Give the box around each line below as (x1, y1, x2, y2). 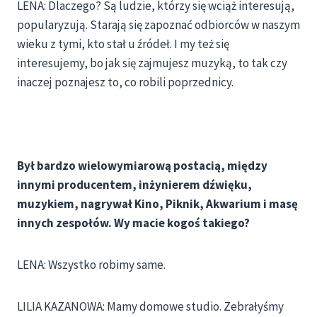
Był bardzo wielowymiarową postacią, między (17, 158, 267, 174)
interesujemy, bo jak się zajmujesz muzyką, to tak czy (17, 55, 287, 71)
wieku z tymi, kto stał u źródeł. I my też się (17, 36, 229, 52)
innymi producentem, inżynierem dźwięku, (17, 177, 252, 193)
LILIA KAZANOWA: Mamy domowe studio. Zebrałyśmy (17, 299, 284, 315)
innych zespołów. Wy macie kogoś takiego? (17, 215, 250, 231)
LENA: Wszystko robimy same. (17, 257, 166, 273)
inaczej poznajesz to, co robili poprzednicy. (17, 74, 234, 91)
